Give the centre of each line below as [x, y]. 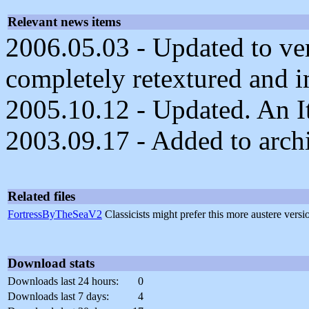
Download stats [51, 263]
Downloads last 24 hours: [63, 281]
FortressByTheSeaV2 [55, 215]
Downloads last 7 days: [58, 297]
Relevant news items [64, 22]
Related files [41, 197]
